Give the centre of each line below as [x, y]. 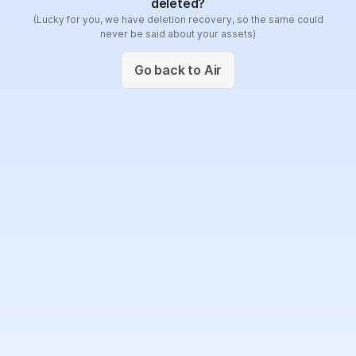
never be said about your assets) [178, 34]
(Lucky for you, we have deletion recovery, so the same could [178, 19]
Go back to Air [178, 70]
